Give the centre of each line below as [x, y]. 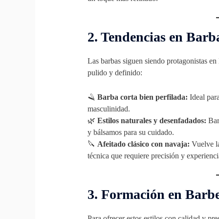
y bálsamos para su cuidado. [131, 132]
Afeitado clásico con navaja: [143, 144]
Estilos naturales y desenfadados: [152, 120]
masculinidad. [109, 109]
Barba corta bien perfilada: [142, 97]
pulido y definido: [115, 73]
